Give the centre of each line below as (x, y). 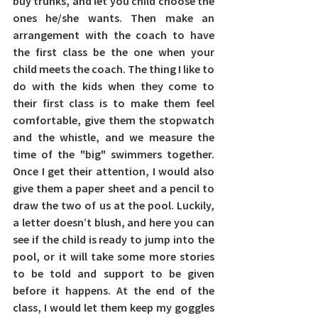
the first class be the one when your (114, 52)
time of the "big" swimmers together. (114, 154)
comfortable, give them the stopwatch (114, 120)
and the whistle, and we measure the (114, 137)
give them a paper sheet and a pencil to (114, 188)
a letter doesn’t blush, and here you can (114, 222)
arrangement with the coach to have (114, 35)
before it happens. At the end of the (114, 290)
